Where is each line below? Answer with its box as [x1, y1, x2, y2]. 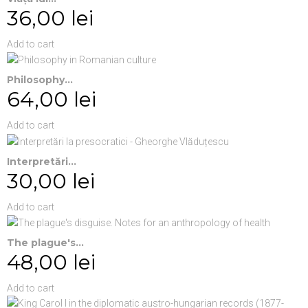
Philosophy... [7, 74, 73, 87]
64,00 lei [7, 87, 96, 113]
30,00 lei [7, 168, 95, 194]
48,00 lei [7, 250, 96, 276]
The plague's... [7, 236, 84, 250]
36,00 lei [7, 5, 93, 32]
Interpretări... [7, 155, 76, 168]
